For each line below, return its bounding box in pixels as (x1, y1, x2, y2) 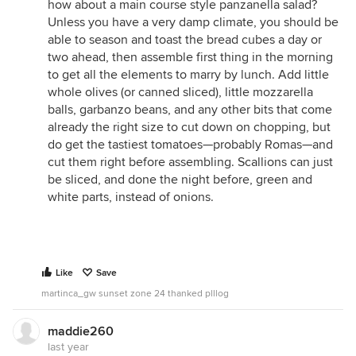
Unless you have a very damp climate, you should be (48, 14, 339, 30)
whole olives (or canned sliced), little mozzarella (48, 84, 313, 100)
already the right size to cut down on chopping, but (48, 119, 331, 135)
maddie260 (48, 323, 114, 339)
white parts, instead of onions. (48, 189, 214, 205)
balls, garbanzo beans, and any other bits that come (48, 102, 332, 118)
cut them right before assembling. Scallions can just (48, 154, 333, 170)
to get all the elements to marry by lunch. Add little (48, 67, 329, 83)
